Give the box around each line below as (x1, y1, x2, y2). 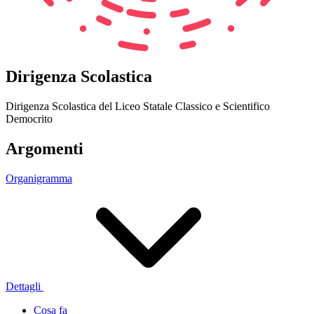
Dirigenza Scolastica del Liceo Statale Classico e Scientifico (6, 100, 270, 113)
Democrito (6, 113, 53, 125)
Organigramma (6, 172, 72, 185)
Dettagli (6, 280, 41, 293)
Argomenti (6, 139, 83, 158)
